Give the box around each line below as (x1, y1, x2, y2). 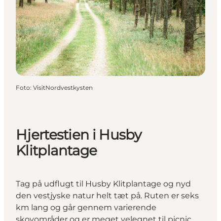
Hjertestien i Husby (16, 126, 142, 144)
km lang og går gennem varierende (16, 202, 156, 212)
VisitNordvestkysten (33, 84, 93, 92)
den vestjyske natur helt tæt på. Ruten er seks (16, 190, 199, 200)
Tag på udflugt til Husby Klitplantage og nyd (16, 179, 191, 188)
